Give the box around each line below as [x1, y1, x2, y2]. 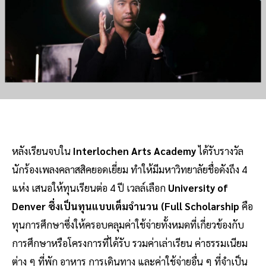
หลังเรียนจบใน [12, 144, 73, 157]
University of [166, 180, 228, 194]
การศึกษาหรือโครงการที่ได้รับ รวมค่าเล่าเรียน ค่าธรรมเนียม [12, 236, 248, 249]
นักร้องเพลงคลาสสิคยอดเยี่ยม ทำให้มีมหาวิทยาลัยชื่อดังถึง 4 [12, 162, 247, 176]
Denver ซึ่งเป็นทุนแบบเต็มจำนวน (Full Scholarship [12, 199, 242, 213]
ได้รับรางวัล [196, 144, 243, 157]
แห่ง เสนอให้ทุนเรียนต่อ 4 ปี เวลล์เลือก [12, 180, 166, 194]
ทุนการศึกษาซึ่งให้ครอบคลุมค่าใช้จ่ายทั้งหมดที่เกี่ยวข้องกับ [12, 217, 244, 231]
